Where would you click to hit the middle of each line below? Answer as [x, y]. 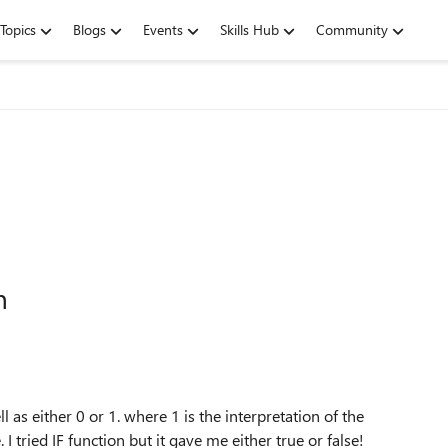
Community [352, 29]
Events [163, 29]
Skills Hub [249, 29]
